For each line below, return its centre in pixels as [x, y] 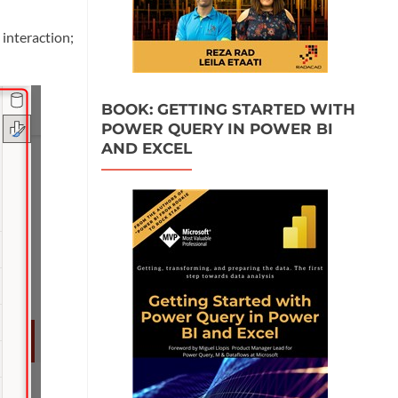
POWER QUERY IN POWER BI [217, 128]
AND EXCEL [146, 148]
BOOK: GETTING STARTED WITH [228, 109]
